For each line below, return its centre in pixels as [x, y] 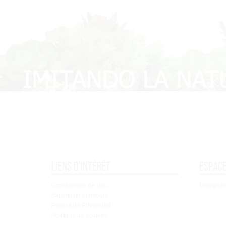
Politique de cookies [79, 215]
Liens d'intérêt [81, 166]
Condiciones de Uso [79, 185]
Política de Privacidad [81, 205]
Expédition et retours [80, 195]
